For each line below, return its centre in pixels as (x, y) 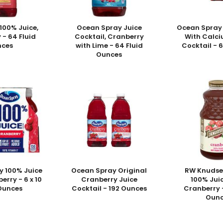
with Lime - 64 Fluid (109, 45)
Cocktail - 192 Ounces (109, 188)
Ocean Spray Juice (109, 27)
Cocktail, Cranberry (109, 36)
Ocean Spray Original (109, 170)
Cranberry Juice (109, 179)
